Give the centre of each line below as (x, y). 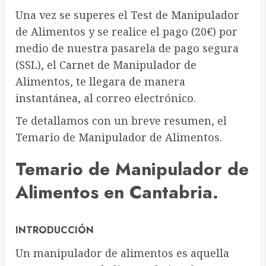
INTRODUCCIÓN (55, 230)
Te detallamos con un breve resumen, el (121, 121)
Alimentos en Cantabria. (117, 192)
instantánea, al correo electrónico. (106, 98)
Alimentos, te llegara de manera (100, 81)
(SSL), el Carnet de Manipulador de (106, 65)
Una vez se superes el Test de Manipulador (127, 15)
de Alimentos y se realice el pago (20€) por (126, 31)
